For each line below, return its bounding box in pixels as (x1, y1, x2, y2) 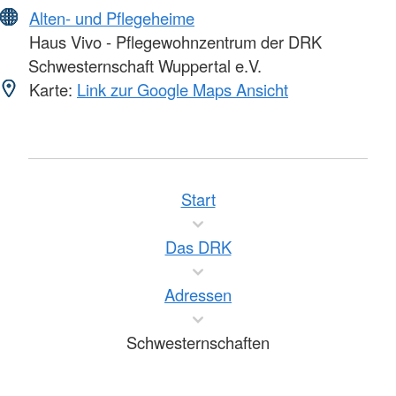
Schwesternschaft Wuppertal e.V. (28, 54, 262, 78)
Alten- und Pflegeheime (29, 6, 194, 30)
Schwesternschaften (126, 331, 270, 354)
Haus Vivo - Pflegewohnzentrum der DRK (25, 30, 322, 54)
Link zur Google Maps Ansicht (77, 78, 288, 102)
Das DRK (164, 235, 232, 259)
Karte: (25, 78, 77, 102)
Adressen (164, 283, 232, 307)
